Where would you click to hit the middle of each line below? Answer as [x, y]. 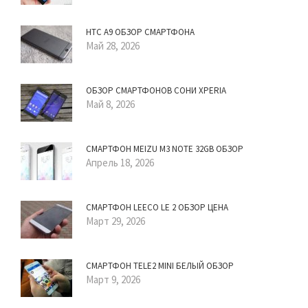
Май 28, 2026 [113, 45]
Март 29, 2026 [115, 221]
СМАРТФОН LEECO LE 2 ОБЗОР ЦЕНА [157, 207]
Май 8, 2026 [110, 104]
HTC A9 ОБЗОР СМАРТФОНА [140, 32]
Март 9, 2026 [113, 279]
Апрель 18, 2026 [120, 162]
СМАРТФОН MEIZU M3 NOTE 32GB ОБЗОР [165, 148]
